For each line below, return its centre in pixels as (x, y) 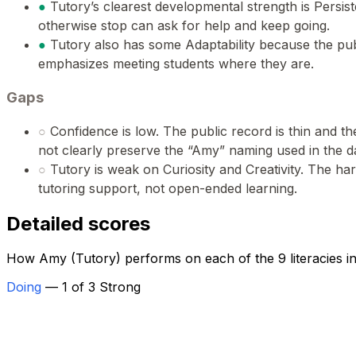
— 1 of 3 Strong (93, 286)
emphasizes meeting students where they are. (176, 64)
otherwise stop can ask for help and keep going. (184, 26)
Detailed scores (78, 223)
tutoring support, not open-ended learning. (168, 188)
